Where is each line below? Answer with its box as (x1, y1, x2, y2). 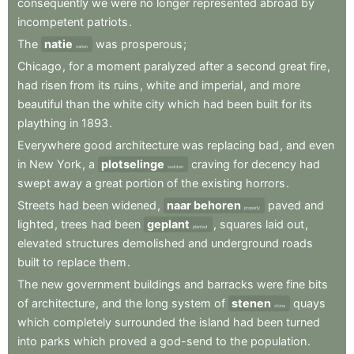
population (250, 334, 307, 348)
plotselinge (101, 157, 164, 171)
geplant (147, 217, 190, 232)
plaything (17, 116, 66, 130)
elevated (17, 236, 62, 250)
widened (111, 198, 156, 213)
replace (57, 255, 96, 269)
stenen (232, 296, 271, 311)
